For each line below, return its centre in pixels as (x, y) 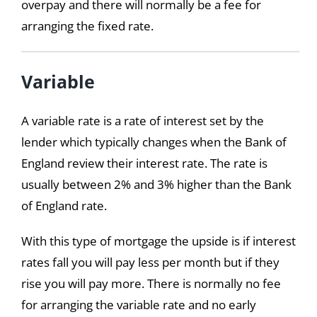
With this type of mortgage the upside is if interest (158, 241)
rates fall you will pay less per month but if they (150, 263)
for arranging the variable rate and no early (138, 305)
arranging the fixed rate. (87, 26)
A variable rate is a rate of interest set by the (142, 121)
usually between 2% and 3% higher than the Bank (156, 185)
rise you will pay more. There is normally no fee (151, 284)
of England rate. (64, 206)
